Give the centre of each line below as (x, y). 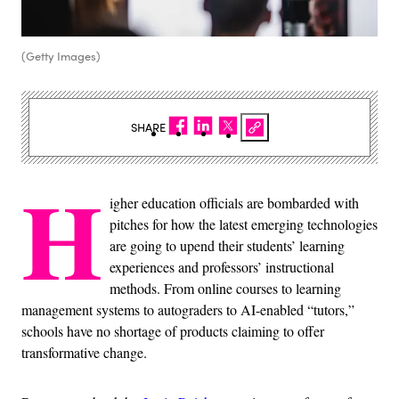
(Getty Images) (61, 57)
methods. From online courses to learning (225, 289)
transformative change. (84, 353)
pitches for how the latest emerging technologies (244, 224)
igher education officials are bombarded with (234, 203)
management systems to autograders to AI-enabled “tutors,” (188, 310)
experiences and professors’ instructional (222, 267)
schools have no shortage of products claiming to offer (173, 331)
